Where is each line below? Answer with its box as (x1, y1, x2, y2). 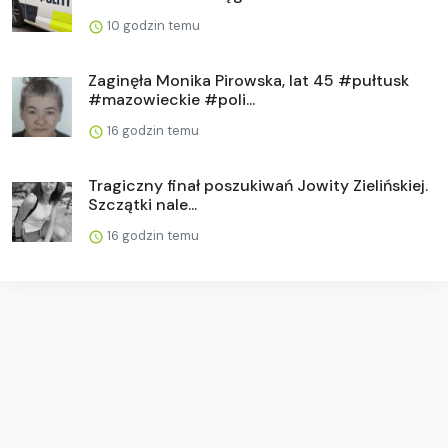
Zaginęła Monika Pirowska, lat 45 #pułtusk (88, 69, 409, 91)
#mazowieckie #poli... (88, 88, 255, 110)
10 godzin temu (104, 16, 200, 34)
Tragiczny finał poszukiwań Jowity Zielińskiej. (88, 174, 428, 196)
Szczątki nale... (88, 193, 197, 215)
